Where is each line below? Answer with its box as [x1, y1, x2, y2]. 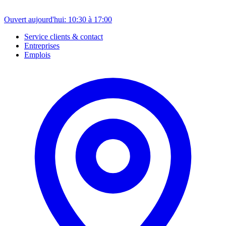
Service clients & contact [24, 32, 103, 41]
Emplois [24, 50, 50, 59]
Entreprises [24, 41, 60, 50]
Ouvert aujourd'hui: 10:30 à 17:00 [4, 15, 112, 24]
